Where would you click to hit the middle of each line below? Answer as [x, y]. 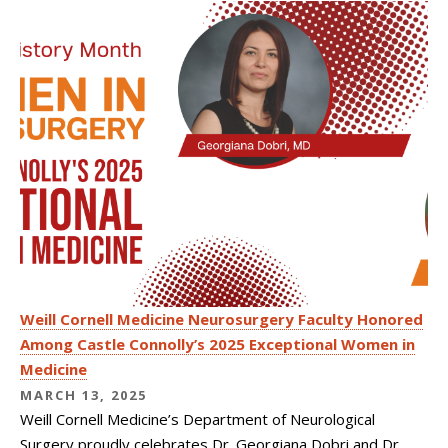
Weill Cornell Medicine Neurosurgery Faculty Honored [221, 319]
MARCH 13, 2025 [83, 395]
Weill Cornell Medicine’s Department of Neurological [197, 419]
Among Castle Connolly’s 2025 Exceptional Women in [217, 344]
